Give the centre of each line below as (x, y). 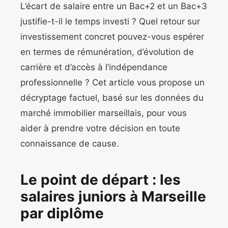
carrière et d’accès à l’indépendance (94, 67)
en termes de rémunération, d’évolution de (107, 52)
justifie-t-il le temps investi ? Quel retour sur (110, 22)
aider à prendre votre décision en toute (100, 129)
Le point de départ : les (101, 180)
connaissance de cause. (70, 144)
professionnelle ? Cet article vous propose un (112, 83)
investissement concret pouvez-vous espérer (112, 37)
